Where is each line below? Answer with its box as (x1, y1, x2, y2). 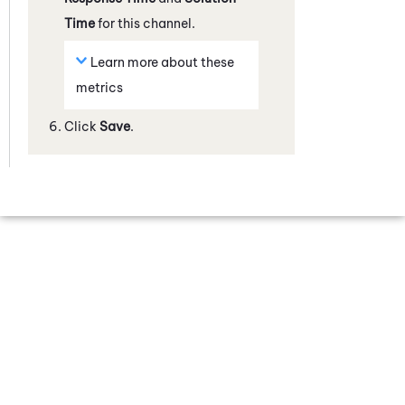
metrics (76, 79, 123, 96)
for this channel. (95, 14, 195, 32)
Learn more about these (90, 53, 234, 71)
